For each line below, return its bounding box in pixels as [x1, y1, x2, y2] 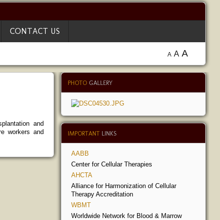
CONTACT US [10, 26, 60, 36]
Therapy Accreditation [71, 191, 133, 198]
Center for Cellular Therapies [71, 161, 152, 168]
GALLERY [88, 79, 112, 86]
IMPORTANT [67, 130, 102, 137]
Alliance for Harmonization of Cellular [71, 182, 176, 190]
